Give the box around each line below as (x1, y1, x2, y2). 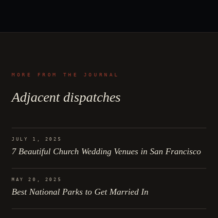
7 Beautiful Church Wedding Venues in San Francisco (12, 146, 201, 156)
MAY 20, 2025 (12, 177, 62, 182)
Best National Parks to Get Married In (12, 186, 148, 197)
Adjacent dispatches (12, 89, 121, 105)
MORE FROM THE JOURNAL (12, 72, 120, 77)
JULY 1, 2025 (12, 136, 62, 142)
